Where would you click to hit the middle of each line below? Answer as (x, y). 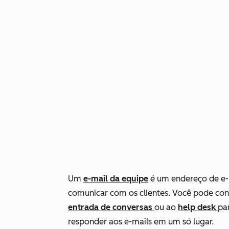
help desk (198, 207)
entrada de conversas (111, 207)
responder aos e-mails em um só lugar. (142, 222)
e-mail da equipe (116, 179)
